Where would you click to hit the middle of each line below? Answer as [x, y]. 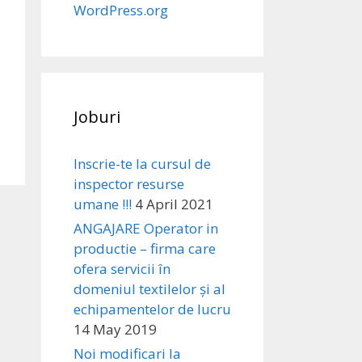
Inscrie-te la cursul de [142, 164]
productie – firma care [145, 248]
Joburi [97, 117]
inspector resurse [129, 184]
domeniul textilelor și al [149, 289]
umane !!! [103, 204]
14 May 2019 [115, 329]
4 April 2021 [174, 204]
